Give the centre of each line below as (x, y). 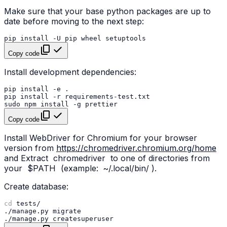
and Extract (27, 158)
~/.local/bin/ (126, 168)
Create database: (36, 187)
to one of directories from (159, 158)
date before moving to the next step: (74, 22)
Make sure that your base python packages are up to (107, 11)
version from (30, 148)
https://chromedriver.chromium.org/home (136, 148)
